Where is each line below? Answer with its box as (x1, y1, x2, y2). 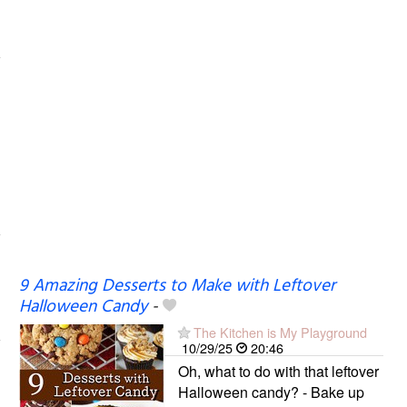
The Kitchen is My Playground (193, 322, 367, 342)
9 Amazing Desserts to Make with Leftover (18, 272, 335, 300)
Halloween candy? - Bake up (177, 381, 364, 402)
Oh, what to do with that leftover (177, 360, 379, 382)
